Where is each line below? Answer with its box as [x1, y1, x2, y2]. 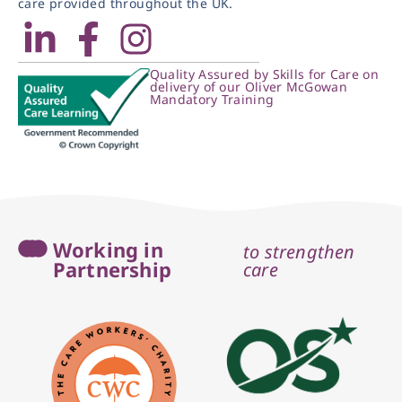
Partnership [52, 255, 171, 283]
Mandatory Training [149, 90, 275, 108]
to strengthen [243, 239, 355, 264]
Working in [52, 235, 163, 263]
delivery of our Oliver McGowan [149, 77, 347, 95]
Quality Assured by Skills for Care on [149, 65, 379, 83]
